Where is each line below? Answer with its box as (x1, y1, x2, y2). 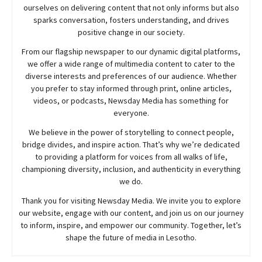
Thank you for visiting (21, 195, 98, 206)
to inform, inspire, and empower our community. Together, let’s (20, 219, 242, 230)
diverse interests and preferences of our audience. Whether (25, 70, 237, 81)
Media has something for (140, 95, 229, 106)
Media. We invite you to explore (129, 195, 241, 206)
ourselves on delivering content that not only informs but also (23, 2, 239, 13)
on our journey (191, 207, 244, 218)
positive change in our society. (77, 26, 185, 37)
